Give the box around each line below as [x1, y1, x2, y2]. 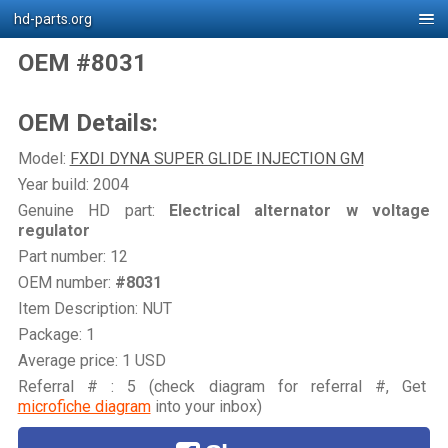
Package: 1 [17, 324, 95, 344]
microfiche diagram [17, 396, 151, 416]
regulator [17, 220, 90, 240]
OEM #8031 [17, 49, 147, 78]
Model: [17, 148, 70, 168]
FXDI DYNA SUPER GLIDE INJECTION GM [69, 148, 364, 168]
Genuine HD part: [17, 200, 155, 220]
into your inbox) [150, 396, 262, 416]
